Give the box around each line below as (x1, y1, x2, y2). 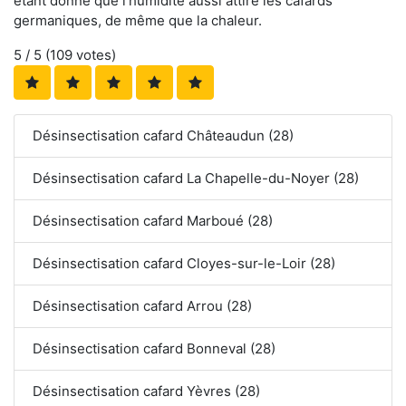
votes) (72, 46, 116, 64)
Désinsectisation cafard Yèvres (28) (33, 382, 260, 401)
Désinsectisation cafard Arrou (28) (33, 297, 252, 315)
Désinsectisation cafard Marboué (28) (33, 212, 273, 230)
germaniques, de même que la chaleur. (14, 12, 262, 30)
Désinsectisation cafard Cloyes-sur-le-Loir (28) (33, 255, 335, 273)
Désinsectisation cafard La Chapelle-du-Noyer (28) (33, 169, 359, 188)
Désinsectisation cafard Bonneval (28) (33, 340, 275, 358)
